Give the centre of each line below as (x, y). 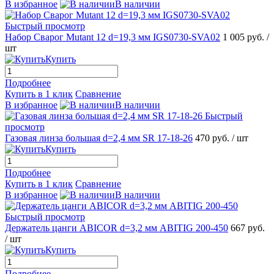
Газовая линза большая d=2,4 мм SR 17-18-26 (99, 138)
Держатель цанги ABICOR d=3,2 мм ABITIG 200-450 (117, 228)
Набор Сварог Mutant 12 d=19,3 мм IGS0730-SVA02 (113, 37)
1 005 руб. (245, 37)
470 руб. (213, 138)
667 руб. (248, 228)
